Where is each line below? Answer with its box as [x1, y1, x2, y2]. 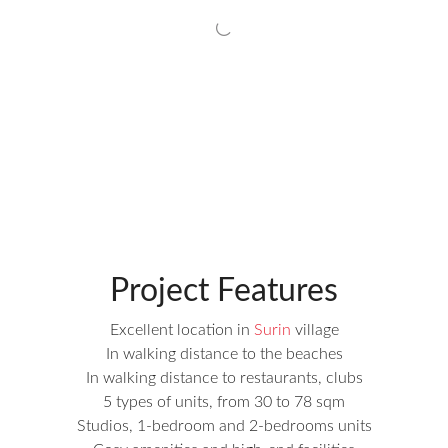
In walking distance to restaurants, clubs [85, 370, 363, 386]
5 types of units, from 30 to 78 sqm [103, 394, 345, 410]
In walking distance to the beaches [105, 346, 343, 362]
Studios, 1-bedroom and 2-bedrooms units [76, 418, 372, 434]
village [290, 322, 339, 338]
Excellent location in [109, 322, 254, 338]
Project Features [110, 275, 338, 307]
